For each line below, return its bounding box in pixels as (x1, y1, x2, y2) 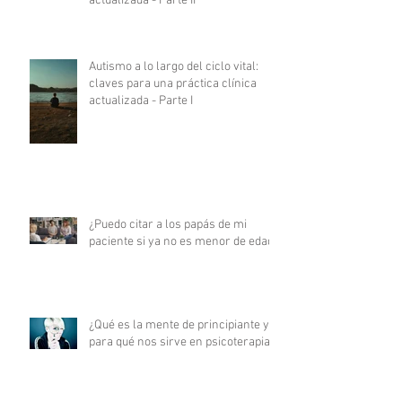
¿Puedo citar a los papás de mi (89, 216, 247, 232)
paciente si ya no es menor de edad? (89, 233, 279, 249)
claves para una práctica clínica (89, 75, 257, 92)
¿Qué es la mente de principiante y (89, 317, 269, 333)
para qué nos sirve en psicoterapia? (89, 334, 275, 350)
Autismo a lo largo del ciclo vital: (89, 58, 258, 74)
